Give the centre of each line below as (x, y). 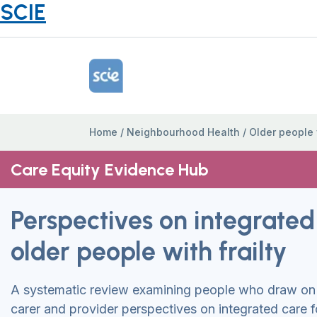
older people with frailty (149, 252)
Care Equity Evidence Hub (110, 169)
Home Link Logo (133, 67)
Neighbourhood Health (183, 132)
